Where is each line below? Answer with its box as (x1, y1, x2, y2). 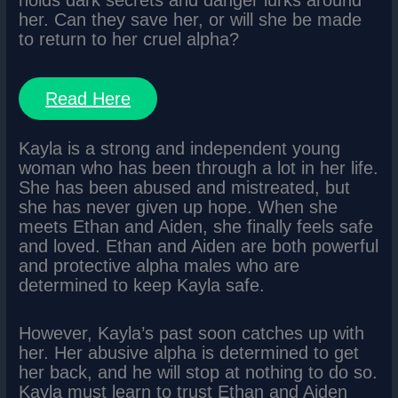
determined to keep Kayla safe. (19, 275, 266, 295)
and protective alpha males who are (19, 255, 300, 275)
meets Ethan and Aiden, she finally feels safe (19, 216, 374, 236)
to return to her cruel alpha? (19, 29, 240, 50)
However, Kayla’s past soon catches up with (19, 322, 365, 343)
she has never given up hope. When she (19, 196, 338, 217)
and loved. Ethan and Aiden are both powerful (19, 235, 379, 256)
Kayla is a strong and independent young (19, 138, 341, 158)
